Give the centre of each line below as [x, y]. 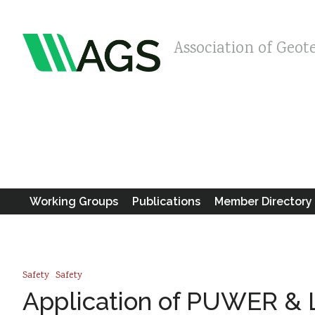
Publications [166, 201]
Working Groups [73, 201]
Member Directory [263, 201]
